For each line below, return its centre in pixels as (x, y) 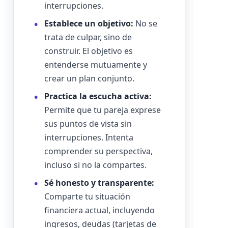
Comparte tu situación (87, 196)
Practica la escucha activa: (98, 96)
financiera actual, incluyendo (99, 210)
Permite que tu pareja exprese (103, 110)
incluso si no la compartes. (95, 165)
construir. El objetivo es (89, 51)
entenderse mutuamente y (96, 65)
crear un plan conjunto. (89, 78)
